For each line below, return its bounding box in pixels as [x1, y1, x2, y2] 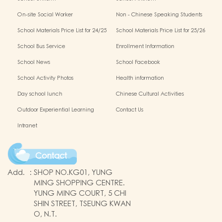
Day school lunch [17, 90, 62, 99]
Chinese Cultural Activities [116, 90, 184, 99]
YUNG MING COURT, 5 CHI [34, 188, 126, 199]
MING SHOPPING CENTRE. [34, 178, 125, 189]
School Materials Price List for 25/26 [116, 27, 205, 35]
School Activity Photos [17, 74, 73, 83]
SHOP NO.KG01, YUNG [34, 167, 112, 178]
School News [17, 58, 50, 67]
